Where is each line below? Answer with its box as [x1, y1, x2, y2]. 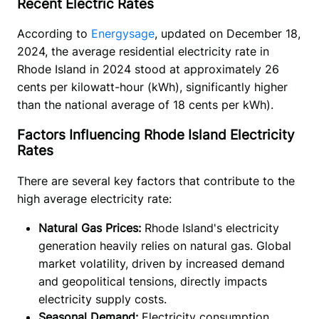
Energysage [90, 26, 155, 41]
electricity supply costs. [38, 291, 167, 306]
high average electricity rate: [16, 191, 172, 206]
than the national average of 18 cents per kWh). [16, 98, 273, 113]
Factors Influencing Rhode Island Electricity [16, 127, 295, 144]
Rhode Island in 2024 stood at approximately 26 [16, 62, 279, 77]
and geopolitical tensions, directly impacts [38, 273, 267, 288]
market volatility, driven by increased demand [38, 256, 285, 271]
